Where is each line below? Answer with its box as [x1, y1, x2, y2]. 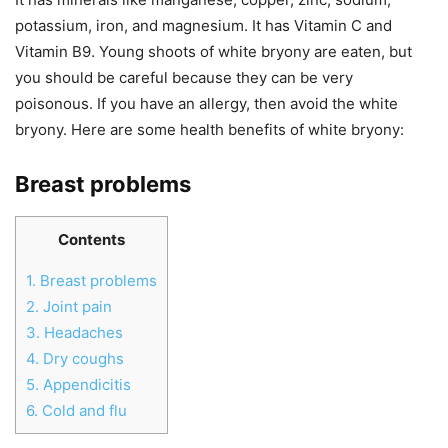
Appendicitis [39, 374, 131, 394]
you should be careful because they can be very [15, 68, 353, 88]
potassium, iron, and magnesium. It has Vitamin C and [15, 16, 392, 36]
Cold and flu [38, 400, 127, 420]
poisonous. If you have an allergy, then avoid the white [15, 94, 398, 114]
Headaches [40, 322, 123, 342]
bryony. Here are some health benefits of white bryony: [15, 120, 404, 140]
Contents [58, 230, 125, 250]
